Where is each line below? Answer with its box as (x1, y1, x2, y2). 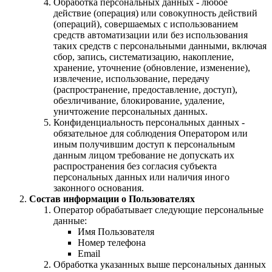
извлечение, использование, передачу (53, 73, 209, 84)
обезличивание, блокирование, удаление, (53, 95, 225, 106)
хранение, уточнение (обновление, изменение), (53, 63, 250, 73)
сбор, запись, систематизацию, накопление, (53, 52, 234, 63)
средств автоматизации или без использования (53, 30, 248, 41)
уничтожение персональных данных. (53, 106, 208, 117)
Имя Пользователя (78, 226, 154, 237)
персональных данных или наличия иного (53, 172, 229, 183)
